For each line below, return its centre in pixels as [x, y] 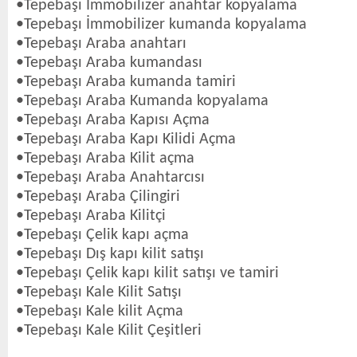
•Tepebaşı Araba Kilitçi [91, 216]
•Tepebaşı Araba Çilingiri [98, 197]
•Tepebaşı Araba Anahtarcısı [110, 178]
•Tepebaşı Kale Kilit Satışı [99, 292]
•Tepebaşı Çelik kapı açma [102, 235]
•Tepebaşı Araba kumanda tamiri [126, 82]
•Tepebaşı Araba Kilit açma [105, 159]
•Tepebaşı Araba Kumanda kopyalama [142, 101]
